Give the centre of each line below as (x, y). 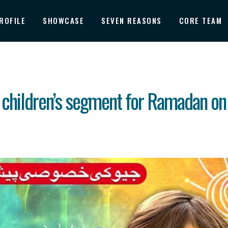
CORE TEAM (200, 20)
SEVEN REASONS (132, 20)
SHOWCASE (63, 20)
